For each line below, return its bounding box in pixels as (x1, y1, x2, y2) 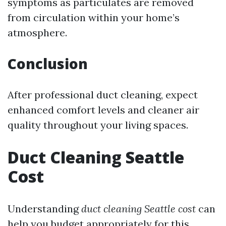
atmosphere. (8, 26, 67, 39)
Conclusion (8, 54, 88, 74)
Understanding (8, 202, 81, 215)
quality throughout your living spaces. (8, 119, 188, 132)
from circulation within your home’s (8, 11, 180, 24)
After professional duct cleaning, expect (8, 88, 198, 101)
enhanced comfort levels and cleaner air (8, 103, 199, 117)
